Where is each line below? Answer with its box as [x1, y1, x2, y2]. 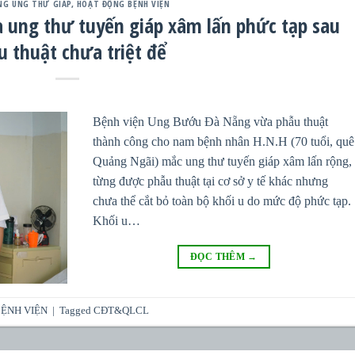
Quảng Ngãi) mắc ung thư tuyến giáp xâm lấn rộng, [93, 154, 353, 168]
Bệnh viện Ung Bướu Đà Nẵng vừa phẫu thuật [93, 114, 329, 128]
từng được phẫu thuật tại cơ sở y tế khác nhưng [93, 174, 329, 188]
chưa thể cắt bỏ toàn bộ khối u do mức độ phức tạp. [93, 193, 352, 208]
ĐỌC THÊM [190, 250, 248, 262]
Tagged [59, 305, 94, 317]
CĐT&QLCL [94, 305, 150, 317]
